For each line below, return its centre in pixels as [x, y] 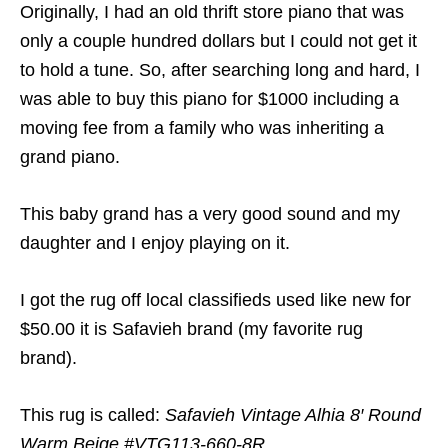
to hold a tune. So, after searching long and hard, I [220, 70]
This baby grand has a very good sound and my [210, 214]
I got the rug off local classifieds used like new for [215, 300]
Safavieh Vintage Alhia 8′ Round [293, 415]
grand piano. [72, 157]
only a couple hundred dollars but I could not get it [218, 41]
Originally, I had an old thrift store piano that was [212, 12]
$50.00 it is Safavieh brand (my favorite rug [191, 329]
